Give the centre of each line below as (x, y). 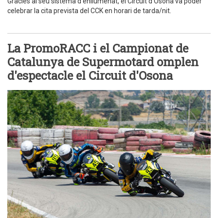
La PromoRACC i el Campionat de (98, 48)
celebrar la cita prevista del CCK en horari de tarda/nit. (89, 11)
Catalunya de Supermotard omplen (103, 62)
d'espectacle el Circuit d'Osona (90, 76)
